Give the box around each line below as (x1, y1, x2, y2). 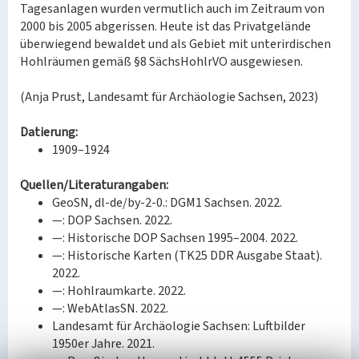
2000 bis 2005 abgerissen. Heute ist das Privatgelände (20, 18, 311, 35)
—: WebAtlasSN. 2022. (52, 300, 168, 317)
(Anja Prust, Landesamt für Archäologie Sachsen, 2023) (20, 88, 318, 106)
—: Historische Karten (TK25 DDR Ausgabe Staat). (52, 247, 322, 264)
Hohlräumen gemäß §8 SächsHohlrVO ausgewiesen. (20, 53, 303, 71)
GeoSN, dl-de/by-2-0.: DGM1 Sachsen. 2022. (52, 194, 282, 212)
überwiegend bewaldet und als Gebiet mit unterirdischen (20, 35, 331, 53)
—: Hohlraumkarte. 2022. (52, 282, 186, 300)
